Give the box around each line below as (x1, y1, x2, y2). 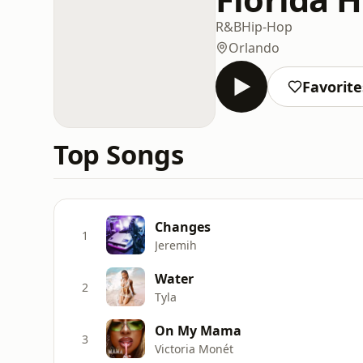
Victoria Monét (155, 340, 233, 357)
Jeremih (155, 237, 197, 253)
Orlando (228, 38, 280, 57)
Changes (155, 217, 211, 236)
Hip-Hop (241, 17, 293, 36)
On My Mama (155, 321, 241, 340)
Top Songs (53, 136, 184, 173)
